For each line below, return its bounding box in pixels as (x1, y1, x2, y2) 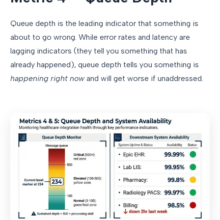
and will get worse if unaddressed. (84, 74, 203, 83)
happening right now (10, 74, 84, 83)
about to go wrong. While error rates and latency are (10, 32, 190, 42)
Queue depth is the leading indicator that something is (10, 19, 198, 28)
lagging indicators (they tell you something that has (10, 46, 187, 56)
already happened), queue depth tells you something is (10, 60, 199, 70)
